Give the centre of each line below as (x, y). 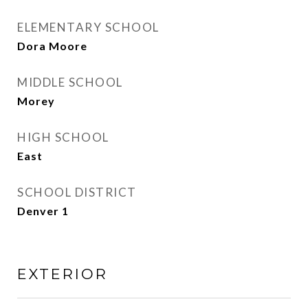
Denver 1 (43, 211)
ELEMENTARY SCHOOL (88, 27)
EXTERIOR (63, 274)
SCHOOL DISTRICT (77, 192)
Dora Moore (52, 46)
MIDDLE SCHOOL (70, 82)
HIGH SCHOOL (63, 137)
